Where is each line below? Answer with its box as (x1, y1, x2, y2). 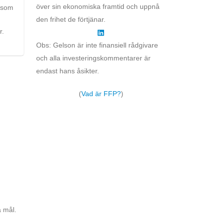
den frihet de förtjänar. (36, 15, 106, 23)
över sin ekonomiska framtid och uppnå (36, 2, 160, 10)
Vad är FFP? (81, 89, 121, 98)
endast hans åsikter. (36, 66, 99, 75)
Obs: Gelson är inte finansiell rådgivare (36, 41, 158, 49)
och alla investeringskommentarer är (36, 54, 151, 62)
